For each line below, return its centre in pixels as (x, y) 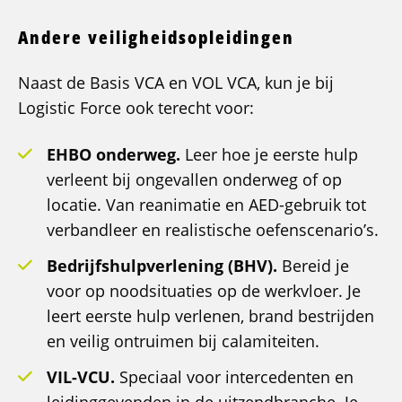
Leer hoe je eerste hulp (271, 155)
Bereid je (315, 266)
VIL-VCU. (83, 377)
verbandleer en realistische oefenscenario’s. (213, 230)
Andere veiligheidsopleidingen (156, 38)
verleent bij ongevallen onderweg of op (194, 180)
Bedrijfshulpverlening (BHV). (164, 266)
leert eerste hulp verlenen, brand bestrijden (210, 316)
